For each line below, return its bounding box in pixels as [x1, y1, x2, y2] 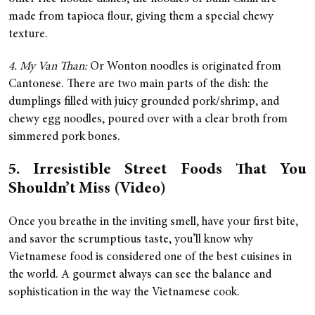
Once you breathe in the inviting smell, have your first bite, [8, 217, 298, 229]
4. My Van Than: [8, 61, 87, 74]
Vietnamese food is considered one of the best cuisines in [8, 252, 292, 264]
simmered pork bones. [8, 131, 120, 144]
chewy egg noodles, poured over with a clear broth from [8, 114, 288, 127]
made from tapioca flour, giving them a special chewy [8, 11, 274, 24]
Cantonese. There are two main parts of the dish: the [8, 79, 269, 91]
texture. [8, 29, 51, 41]
